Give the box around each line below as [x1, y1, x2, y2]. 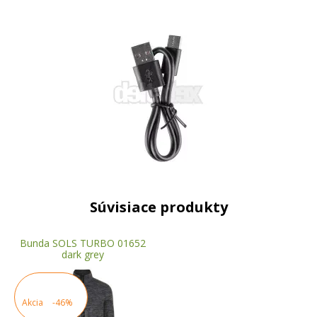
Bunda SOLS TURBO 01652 [20, 236, 146, 250]
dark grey [62, 247, 104, 261]
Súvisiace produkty [89, 197, 228, 217]
